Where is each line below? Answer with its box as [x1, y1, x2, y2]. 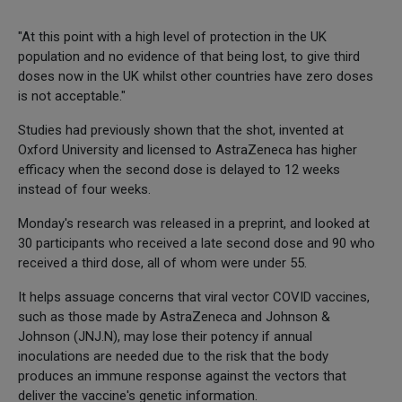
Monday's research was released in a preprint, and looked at [18, 214, 370, 232]
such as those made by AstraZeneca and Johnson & [18, 308, 330, 325]
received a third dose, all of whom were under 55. [18, 254, 307, 271]
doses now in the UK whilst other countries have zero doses [18, 67, 373, 84]
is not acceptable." [18, 87, 126, 104]
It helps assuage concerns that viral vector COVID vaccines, [18, 288, 370, 305]
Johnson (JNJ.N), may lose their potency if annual [18, 328, 312, 345]
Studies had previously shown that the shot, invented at [18, 121, 344, 138]
